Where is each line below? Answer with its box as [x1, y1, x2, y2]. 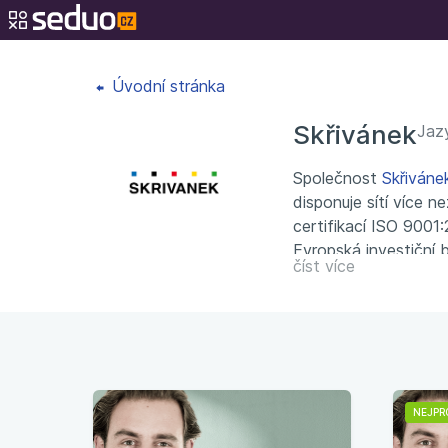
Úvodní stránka [107, 76, 225, 96]
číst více [293, 256, 355, 276]
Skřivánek [293, 119, 417, 150]
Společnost [293, 168, 382, 188]
